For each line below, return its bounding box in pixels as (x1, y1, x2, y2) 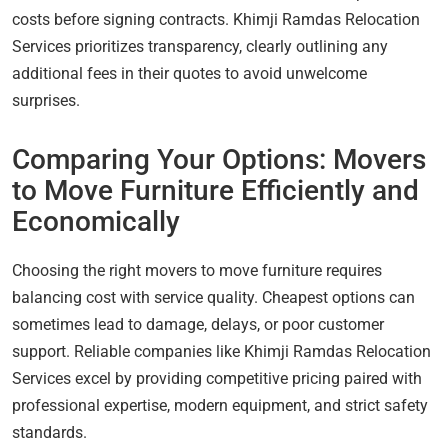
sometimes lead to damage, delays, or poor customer (12, 315, 384, 335)
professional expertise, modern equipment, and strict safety (12, 396, 428, 416)
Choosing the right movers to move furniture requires (12, 261, 382, 281)
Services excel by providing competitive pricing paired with (12, 369, 422, 389)
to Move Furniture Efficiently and (12, 174, 419, 208)
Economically (12, 205, 180, 239)
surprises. (12, 91, 80, 111)
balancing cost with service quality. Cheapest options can (12, 288, 415, 308)
